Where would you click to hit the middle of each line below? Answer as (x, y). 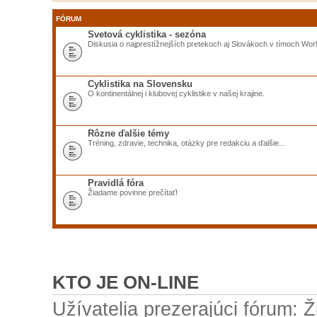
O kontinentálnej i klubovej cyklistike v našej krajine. (176, 93)
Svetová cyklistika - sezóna (146, 34)
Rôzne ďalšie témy (128, 133)
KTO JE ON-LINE (125, 283)
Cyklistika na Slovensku (140, 83)
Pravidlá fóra (115, 183)
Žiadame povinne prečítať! (132, 192)
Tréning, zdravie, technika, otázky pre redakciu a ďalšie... (186, 143)
